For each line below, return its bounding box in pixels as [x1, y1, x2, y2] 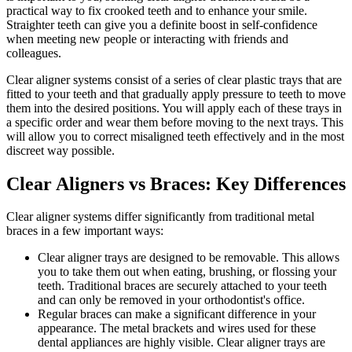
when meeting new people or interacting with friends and [6, 31, 288, 46]
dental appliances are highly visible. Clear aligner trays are [38, 335, 325, 350]
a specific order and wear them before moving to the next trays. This [6, 115, 343, 129]
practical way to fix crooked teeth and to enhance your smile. [6, 3, 307, 17]
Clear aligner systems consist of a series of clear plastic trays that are [6, 72, 342, 86]
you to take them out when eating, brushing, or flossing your [38, 265, 336, 279]
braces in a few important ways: [6, 224, 163, 238]
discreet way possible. [6, 143, 115, 157]
